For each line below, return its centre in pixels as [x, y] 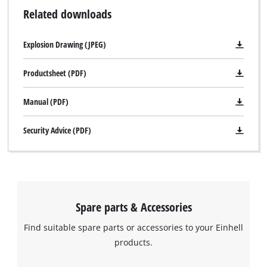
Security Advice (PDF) [57, 131]
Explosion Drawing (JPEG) [64, 45]
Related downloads [67, 14]
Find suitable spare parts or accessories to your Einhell [133, 227]
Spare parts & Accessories [133, 207]
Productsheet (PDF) [55, 73]
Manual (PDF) [46, 102]
